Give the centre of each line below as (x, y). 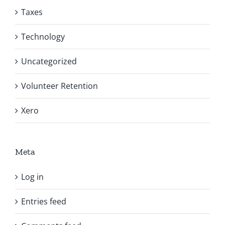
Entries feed (44, 201)
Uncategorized (49, 61)
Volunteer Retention (60, 86)
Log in (32, 177)
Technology (43, 36)
